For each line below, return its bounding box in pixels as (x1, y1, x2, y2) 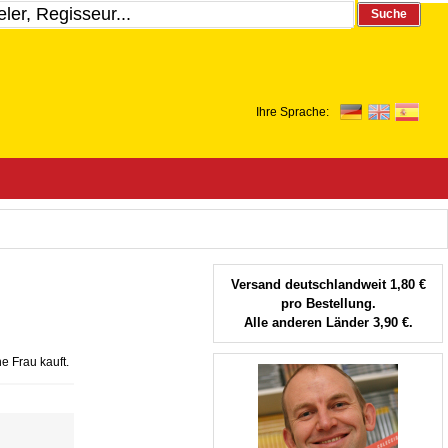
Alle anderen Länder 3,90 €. (243, 315, 413, 330)
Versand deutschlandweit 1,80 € (230, 277, 426, 292)
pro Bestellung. (280, 296, 376, 311)
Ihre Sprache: (256, 105, 329, 119)
